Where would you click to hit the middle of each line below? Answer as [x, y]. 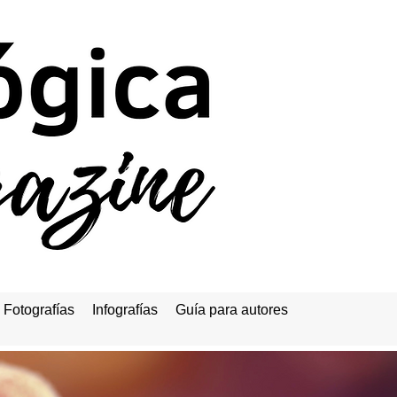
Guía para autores [232, 310]
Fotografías [39, 310]
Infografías [125, 310]
